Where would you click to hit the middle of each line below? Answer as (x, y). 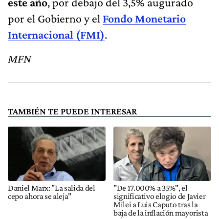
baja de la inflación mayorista (161, 212)
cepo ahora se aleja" (40, 196)
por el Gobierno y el (55, 18)
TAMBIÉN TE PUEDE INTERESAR (72, 111)
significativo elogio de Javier (160, 196)
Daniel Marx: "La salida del (52, 187)
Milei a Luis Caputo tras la (156, 204)
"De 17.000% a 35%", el (151, 187)
